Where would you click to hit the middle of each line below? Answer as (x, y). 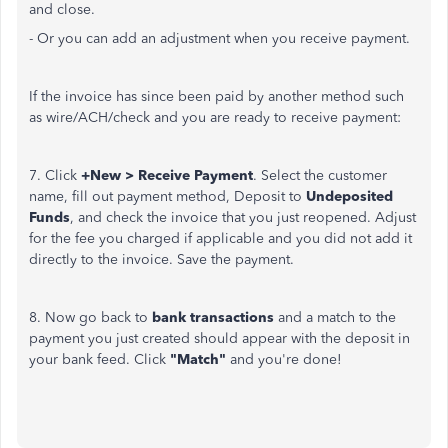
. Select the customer (320, 175)
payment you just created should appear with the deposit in (219, 338)
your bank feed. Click (99, 359)
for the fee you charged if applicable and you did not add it (220, 238)
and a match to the (335, 317)
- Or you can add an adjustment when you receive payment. (219, 38)
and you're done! (284, 359)
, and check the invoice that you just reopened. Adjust (243, 217)
